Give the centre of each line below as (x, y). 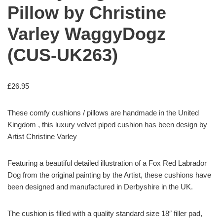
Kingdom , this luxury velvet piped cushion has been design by (107, 125)
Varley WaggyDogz (87, 34)
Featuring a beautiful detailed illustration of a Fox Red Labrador (107, 163)
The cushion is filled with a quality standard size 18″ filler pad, (105, 214)
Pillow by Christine (87, 13)
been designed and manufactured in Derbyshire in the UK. (100, 187)
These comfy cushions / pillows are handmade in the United (103, 113)
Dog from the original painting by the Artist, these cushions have (109, 175)
